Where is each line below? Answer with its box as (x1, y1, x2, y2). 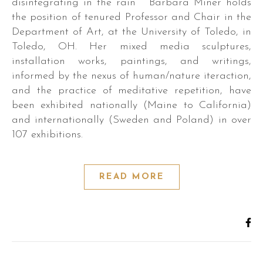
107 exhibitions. (12, 129, 83, 140)
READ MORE (99, 173, 164, 181)
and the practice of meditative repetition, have (12, 85, 251, 96)
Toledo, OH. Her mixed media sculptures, (12, 41, 251, 52)
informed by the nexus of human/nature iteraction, (12, 70, 251, 82)
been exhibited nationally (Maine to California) (12, 100, 251, 111)
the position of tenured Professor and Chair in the (12, 12, 251, 23)
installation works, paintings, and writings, (12, 56, 251, 67)
